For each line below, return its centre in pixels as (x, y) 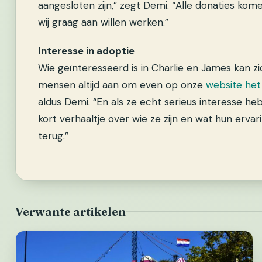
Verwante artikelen (70, 212)
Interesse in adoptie (86, 51)
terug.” (53, 135)
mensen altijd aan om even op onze (120, 85)
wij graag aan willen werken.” (103, 23)
